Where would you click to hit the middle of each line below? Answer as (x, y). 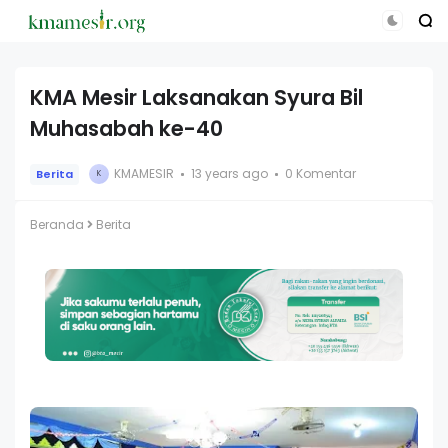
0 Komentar (320, 174)
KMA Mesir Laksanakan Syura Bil (196, 97)
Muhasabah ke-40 (126, 128)
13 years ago (229, 174)
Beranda (57, 224)
